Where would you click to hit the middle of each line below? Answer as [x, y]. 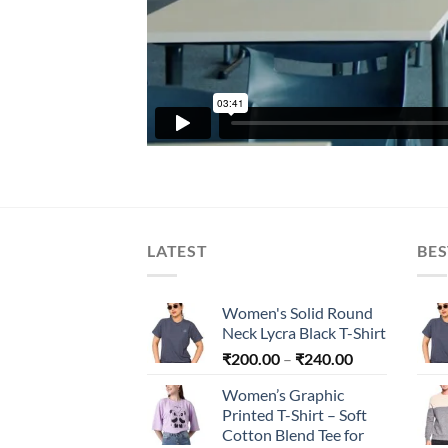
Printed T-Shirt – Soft [294, 414]
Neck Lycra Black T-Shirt [304, 332]
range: [373, 378]
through [380, 420]
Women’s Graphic [283, 394]
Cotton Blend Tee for [293, 434]
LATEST [177, 251]
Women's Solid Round [297, 312]
